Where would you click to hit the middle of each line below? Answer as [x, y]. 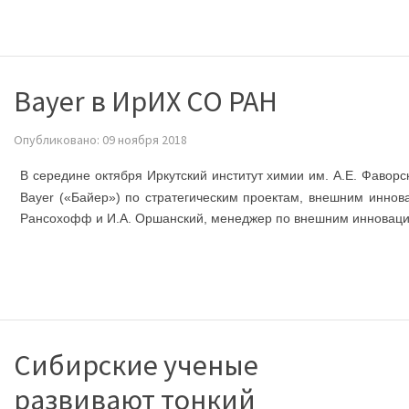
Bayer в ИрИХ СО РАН [146, 101]
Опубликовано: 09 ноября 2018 [100, 139]
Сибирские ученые [136, 365]
